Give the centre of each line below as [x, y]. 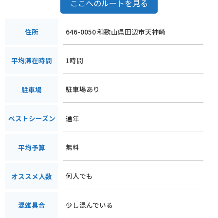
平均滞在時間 [32, 61]
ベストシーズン [32, 118]
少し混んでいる [89, 205]
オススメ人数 [32, 176]
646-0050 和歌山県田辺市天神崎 [116, 31]
